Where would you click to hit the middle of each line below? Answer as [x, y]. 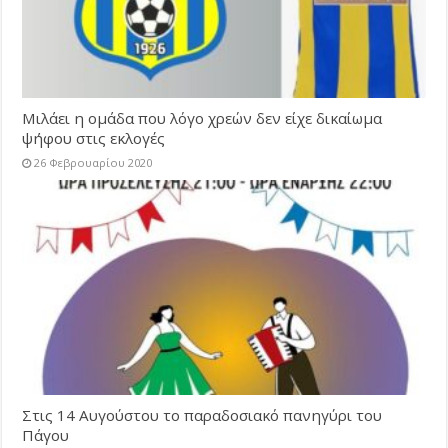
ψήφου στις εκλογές [94, 138]
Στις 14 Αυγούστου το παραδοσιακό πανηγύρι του [202, 415]
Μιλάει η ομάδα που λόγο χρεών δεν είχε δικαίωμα [202, 118]
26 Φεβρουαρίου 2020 [93, 163]
